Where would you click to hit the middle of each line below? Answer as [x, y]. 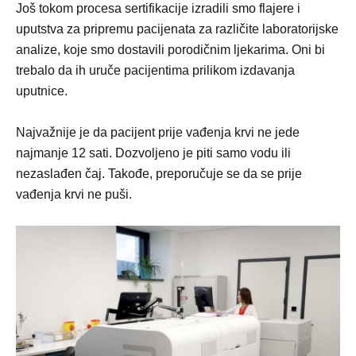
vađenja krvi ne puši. [74, 194]
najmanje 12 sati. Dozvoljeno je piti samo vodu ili [153, 153]
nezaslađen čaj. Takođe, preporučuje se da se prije [159, 173]
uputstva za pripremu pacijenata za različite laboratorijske [177, 29]
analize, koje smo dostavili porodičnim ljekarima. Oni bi [170, 49]
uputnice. [42, 91]
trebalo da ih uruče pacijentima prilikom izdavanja [155, 70]
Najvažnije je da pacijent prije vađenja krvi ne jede [158, 132]
